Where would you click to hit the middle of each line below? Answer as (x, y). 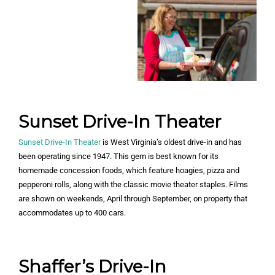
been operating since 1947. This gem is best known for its (118, 157)
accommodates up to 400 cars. (72, 213)
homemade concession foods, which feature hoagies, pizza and (129, 171)
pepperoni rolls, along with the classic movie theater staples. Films (133, 185)
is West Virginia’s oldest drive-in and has (171, 142)
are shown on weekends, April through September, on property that (133, 199)
